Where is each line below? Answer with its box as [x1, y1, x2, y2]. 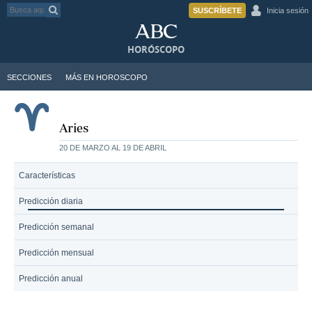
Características [19, 171, 75, 180]
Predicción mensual [19, 248, 94, 258]
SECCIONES [7, 73, 52, 81]
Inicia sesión [267, 6, 309, 15]
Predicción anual [19, 274, 83, 283]
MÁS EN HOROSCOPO [65, 73, 148, 81]
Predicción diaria [19, 196, 83, 206]
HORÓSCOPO [127, 43, 185, 56]
